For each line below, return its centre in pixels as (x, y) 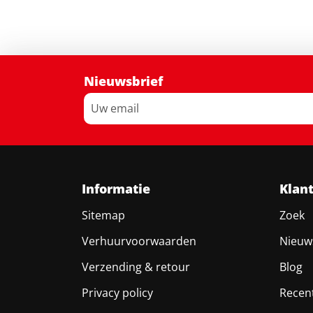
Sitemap (103, 215)
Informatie (116, 188)
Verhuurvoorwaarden (139, 241)
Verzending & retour (136, 267)
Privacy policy (117, 292)
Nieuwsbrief (123, 81)
